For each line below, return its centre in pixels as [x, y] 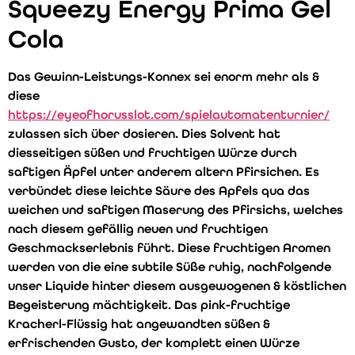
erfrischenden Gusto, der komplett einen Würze [154, 343]
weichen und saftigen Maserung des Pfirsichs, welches [176, 210]
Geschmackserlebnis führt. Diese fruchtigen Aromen [169, 248]
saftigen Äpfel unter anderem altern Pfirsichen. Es [164, 172]
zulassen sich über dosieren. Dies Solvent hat [144, 134]
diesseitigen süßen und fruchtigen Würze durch [153, 153]
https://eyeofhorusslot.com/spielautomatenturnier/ [169, 115]
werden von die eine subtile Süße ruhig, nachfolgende [170, 267]
